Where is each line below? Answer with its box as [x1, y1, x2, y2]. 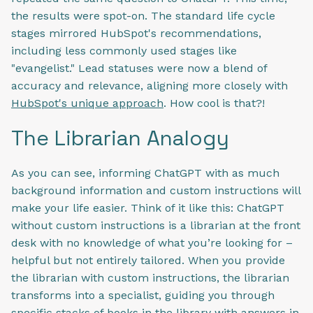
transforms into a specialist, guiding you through [11, 289, 275, 303]
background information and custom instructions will [11, 184, 300, 198]
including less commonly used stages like [11, 43, 237, 57]
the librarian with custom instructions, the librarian [11, 271, 289, 285]
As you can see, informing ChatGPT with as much [11, 166, 279, 180]
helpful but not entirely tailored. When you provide [11, 254, 285, 268]
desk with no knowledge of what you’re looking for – [11, 236, 293, 250]
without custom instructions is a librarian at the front [11, 219, 300, 233]
